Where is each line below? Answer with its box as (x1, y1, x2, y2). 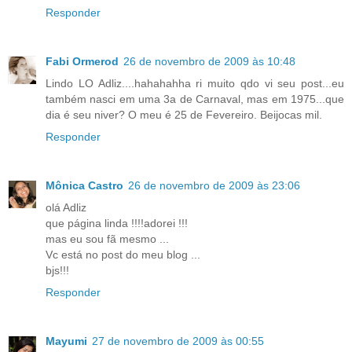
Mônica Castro (46, 179, 123, 192)
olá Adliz (46, 201, 86, 214)
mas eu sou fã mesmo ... (46, 233, 169, 245)
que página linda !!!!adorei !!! (46, 217, 188, 229)
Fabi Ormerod (46, 55, 119, 68)
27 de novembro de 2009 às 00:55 (92, 334, 264, 347)
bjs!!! (46, 264, 69, 277)
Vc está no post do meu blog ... (46, 248, 200, 261)
